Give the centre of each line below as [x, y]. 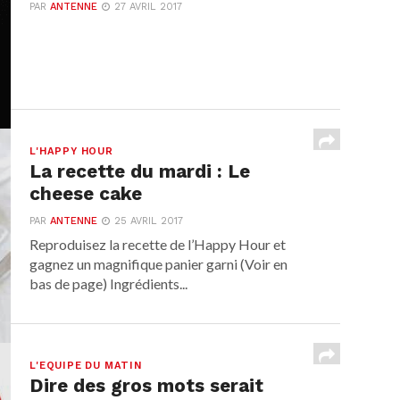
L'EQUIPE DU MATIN [86, 366]
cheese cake [86, 194]
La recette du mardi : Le [140, 171]
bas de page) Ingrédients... [109, 283]
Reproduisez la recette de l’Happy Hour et [158, 244]
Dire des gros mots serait [147, 386]
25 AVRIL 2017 [149, 221]
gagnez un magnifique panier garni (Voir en [159, 264]
